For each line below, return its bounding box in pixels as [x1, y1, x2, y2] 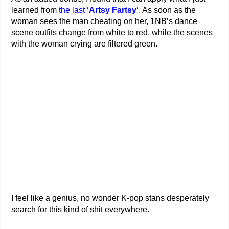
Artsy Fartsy [89, 6, 137, 15]
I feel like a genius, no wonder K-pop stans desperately [11, 194, 210, 203]
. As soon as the [139, 6, 196, 15]
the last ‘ [59, 6, 89, 15]
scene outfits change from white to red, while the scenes [11, 28, 213, 37]
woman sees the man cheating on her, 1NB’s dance [11, 17, 198, 26]
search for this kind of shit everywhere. [11, 205, 150, 214]
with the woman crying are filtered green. [11, 39, 158, 49]
